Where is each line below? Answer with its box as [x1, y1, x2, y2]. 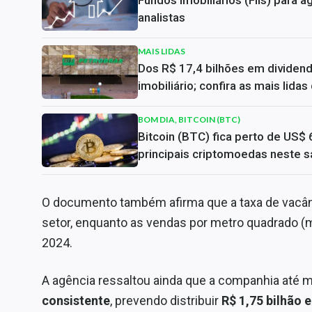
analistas [138, 10, 185, 24]
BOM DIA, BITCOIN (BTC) [138, 114, 240, 125]
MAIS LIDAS [138, 45, 185, 56]
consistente [42, 292, 110, 308]
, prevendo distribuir [110, 292, 221, 308]
